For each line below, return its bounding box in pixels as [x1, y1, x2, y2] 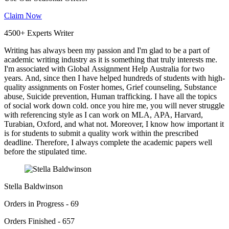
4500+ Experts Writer [4, 29, 74, 38]
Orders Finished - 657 [4, 217, 75, 226]
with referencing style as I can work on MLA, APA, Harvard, [4, 110, 203, 120]
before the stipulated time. [4, 147, 87, 156]
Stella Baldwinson [4, 182, 63, 191]
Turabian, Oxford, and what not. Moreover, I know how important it [4, 120, 224, 129]
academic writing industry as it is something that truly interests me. [4, 55, 217, 64]
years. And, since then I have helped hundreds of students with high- [4, 74, 225, 83]
